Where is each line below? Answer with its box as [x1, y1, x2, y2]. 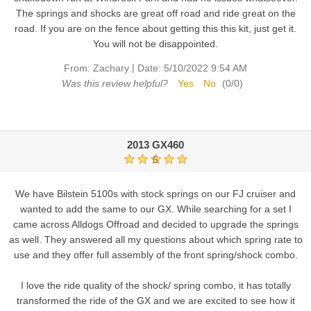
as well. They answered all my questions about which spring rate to [8, 233, 303, 245]
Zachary [93, 62, 129, 74]
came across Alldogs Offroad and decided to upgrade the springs [12, 218, 299, 230]
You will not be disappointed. [93, 38, 218, 50]
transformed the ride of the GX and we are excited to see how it [16, 294, 295, 306]
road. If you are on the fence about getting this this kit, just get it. [15, 23, 296, 35]
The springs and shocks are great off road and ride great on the [15, 8, 296, 19]
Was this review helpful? [61, 77, 168, 89]
